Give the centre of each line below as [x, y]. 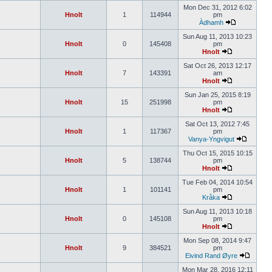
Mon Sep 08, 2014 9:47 [217, 240]
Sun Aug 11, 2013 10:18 [217, 211]
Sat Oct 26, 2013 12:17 [217, 66]
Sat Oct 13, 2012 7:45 [217, 124]
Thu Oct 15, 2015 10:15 [217, 153]
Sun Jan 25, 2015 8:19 [217, 95]
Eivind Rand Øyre [211, 256]
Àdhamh [211, 22]
